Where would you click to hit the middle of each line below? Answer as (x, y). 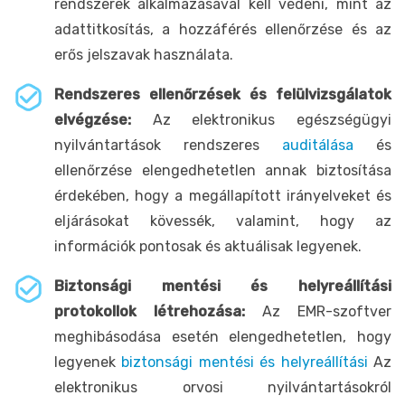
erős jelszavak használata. (144, 54)
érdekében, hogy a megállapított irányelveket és (223, 195)
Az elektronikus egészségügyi (272, 119)
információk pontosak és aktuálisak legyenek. (208, 246)
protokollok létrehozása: (150, 311)
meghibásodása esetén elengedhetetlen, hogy (223, 336)
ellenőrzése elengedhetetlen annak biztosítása (223, 170)
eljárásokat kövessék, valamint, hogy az (223, 221)
